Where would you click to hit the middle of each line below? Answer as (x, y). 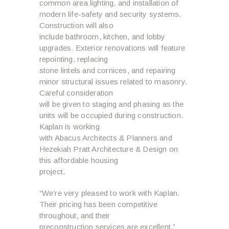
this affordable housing (79, 160)
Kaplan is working (69, 126)
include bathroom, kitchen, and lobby (102, 36)
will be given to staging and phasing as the (111, 104)
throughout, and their (75, 215)
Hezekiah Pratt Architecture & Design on (109, 149)
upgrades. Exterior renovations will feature (112, 48)
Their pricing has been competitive (98, 204)
